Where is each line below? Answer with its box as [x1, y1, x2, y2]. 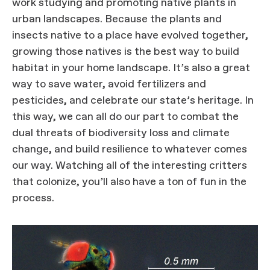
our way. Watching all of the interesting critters [12, 159, 247, 174]
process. [12, 191, 57, 206]
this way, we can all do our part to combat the [12, 110, 239, 125]
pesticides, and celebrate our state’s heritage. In [12, 93, 254, 108]
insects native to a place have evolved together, [12, 28, 248, 43]
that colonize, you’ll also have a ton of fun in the [12, 175, 246, 190]
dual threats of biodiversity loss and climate [12, 126, 230, 141]
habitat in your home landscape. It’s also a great [12, 61, 250, 76]
